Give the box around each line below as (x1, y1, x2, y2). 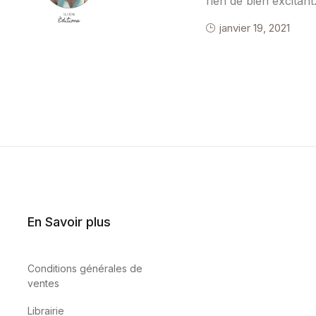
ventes (28, 277, 59, 290)
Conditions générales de (28, 262, 142, 275)
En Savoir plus (28, 214, 111, 230)
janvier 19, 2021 (219, 21, 291, 35)
